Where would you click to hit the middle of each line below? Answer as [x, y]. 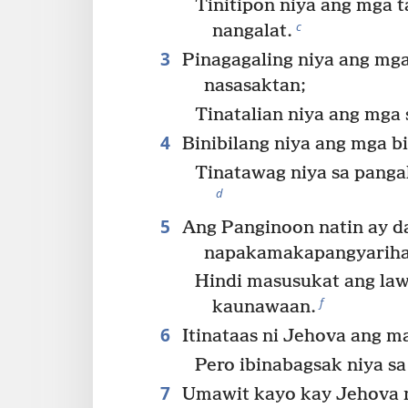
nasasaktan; [255, 87]
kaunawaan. [265, 308]
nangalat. [253, 32]
